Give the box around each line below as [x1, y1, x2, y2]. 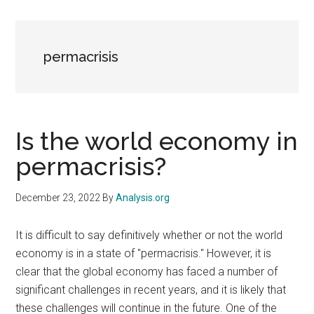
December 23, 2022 [15, 192, 101, 203]
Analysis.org [116, 192, 170, 203]
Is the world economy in [15, 126, 299, 156]
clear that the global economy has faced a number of [15, 265, 278, 278]
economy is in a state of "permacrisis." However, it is [15, 247, 272, 260]
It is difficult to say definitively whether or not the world [15, 228, 283, 242]
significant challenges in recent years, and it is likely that [15, 283, 287, 296]
